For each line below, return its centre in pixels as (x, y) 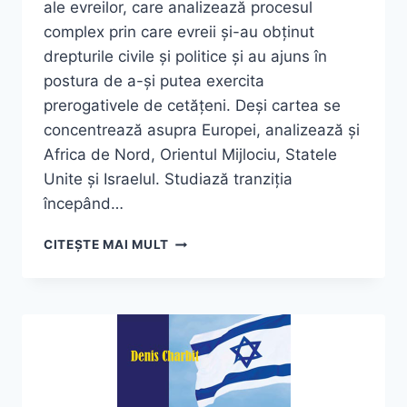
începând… (84, 204)
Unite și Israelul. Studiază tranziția (168, 179)
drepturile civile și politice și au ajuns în (185, 57)
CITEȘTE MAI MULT (106, 245)
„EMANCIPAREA (219, 278)
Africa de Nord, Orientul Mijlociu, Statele (190, 155)
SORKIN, (195, 259)
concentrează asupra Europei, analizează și (202, 130)
